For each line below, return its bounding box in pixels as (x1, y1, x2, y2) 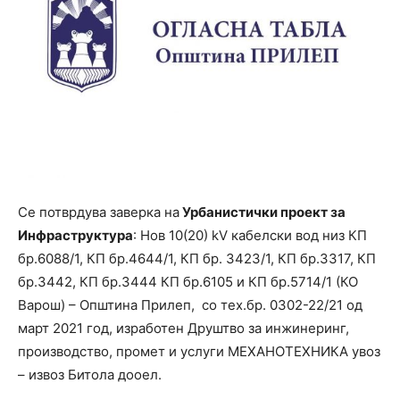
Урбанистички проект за (179, 204, 346, 221)
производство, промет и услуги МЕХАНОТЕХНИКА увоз (18, 343, 380, 360)
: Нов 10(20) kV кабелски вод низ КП (133, 227, 367, 244)
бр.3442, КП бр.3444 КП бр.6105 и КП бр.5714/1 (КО (18, 273, 358, 290)
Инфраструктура (18, 227, 133, 244)
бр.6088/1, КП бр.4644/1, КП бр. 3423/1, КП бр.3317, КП (18, 250, 376, 267)
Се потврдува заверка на (18, 204, 179, 221)
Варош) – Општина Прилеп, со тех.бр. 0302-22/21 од (18, 296, 362, 313)
